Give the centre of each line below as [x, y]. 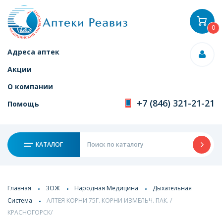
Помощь [23, 104]
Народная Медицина [106, 188]
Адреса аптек [33, 52]
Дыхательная [172, 188]
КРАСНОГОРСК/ [30, 213]
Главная [19, 188]
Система [20, 200]
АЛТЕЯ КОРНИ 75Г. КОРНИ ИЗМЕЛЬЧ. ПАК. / [109, 200]
